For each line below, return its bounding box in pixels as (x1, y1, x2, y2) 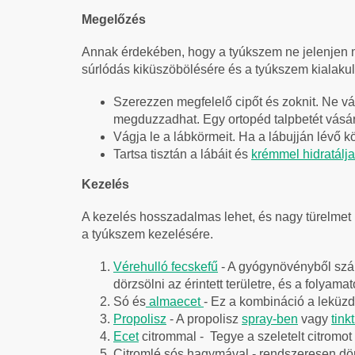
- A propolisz (166, 311, 242, 326)
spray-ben (242, 311, 298, 326)
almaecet (146, 294, 204, 308)
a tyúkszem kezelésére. (82, 227, 213, 241)
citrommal (139, 329, 197, 343)
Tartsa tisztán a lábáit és (113, 147, 251, 161)
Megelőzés (82, 12, 146, 26)
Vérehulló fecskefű (113, 259, 218, 273)
